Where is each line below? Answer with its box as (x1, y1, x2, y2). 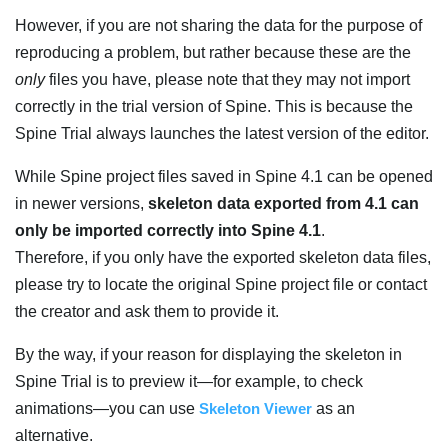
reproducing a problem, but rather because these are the (15, 43, 411, 61)
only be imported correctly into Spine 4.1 (15, 221, 321, 239)
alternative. (15, 426, 93, 444)
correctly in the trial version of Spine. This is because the (15, 97, 413, 115)
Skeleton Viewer (199, 399, 312, 417)
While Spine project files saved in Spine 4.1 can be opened (15, 167, 433, 185)
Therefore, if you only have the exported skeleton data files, (15, 248, 431, 266)
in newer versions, (15, 194, 148, 212)
